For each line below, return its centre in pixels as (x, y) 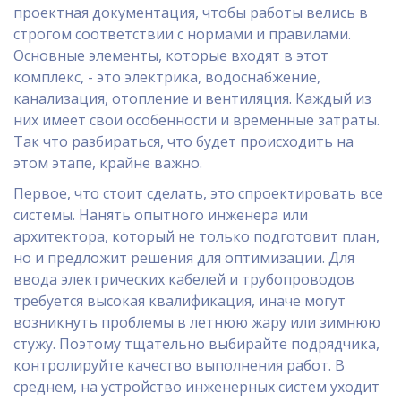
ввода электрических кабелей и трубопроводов (184, 280)
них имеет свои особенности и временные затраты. (196, 120)
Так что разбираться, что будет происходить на (183, 142)
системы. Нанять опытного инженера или (161, 215)
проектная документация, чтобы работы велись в (191, 13)
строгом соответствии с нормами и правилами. (182, 34)
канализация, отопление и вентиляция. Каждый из (192, 99)
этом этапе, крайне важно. (108, 163)
